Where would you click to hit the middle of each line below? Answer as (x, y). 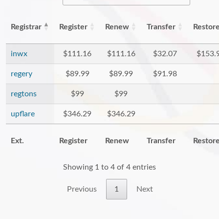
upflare (23, 114)
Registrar (26, 27)
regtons (24, 94)
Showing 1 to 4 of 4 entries (109, 167)
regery (22, 74)
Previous (82, 189)
